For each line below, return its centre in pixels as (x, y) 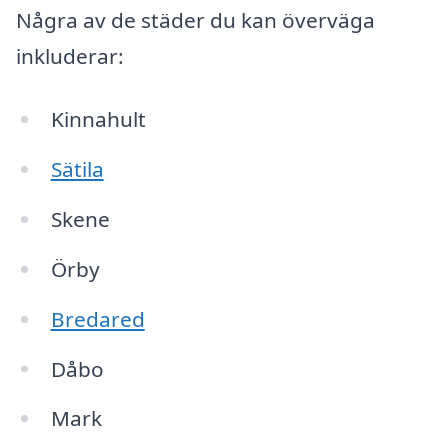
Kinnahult (98, 119)
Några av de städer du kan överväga (195, 19)
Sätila (77, 169)
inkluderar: (70, 55)
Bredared (97, 318)
